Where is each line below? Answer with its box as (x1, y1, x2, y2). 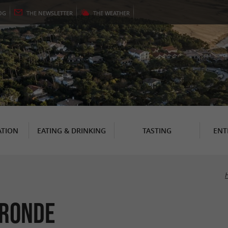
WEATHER (105, 9, 130, 17)
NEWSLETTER (38, 9, 73, 17)
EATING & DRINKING (37, 125, 106, 135)
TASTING (142, 125, 172, 135)
